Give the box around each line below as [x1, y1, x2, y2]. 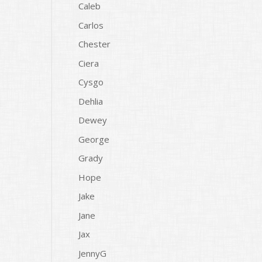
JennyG [78, 247, 107, 259]
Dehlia [78, 95, 104, 107]
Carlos [78, 19, 104, 31]
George [78, 133, 110, 145]
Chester [78, 38, 111, 50]
